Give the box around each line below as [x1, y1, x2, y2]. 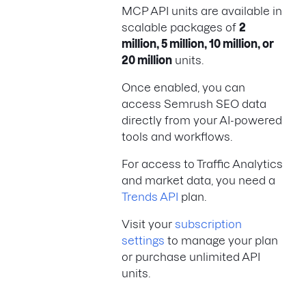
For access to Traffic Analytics [122, 157, 283, 170]
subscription [175, 217, 242, 230]
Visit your [122, 217, 175, 230]
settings [122, 234, 165, 247]
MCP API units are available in [122, 4, 282, 17]
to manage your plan [165, 234, 278, 247]
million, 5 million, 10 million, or [122, 37, 274, 50]
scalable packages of [122, 20, 239, 33]
